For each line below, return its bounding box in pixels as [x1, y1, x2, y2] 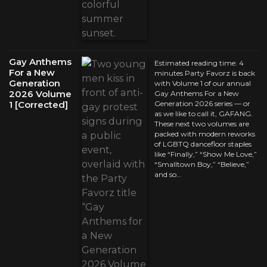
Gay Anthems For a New [154, 89, 239, 98]
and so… [154, 170, 181, 179]
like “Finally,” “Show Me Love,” [154, 150, 257, 159]
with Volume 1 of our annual [154, 79, 251, 88]
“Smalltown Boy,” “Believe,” [154, 160, 249, 169]
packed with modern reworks [154, 129, 255, 139]
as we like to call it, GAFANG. [154, 109, 253, 119]
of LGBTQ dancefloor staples [154, 139, 252, 149]
